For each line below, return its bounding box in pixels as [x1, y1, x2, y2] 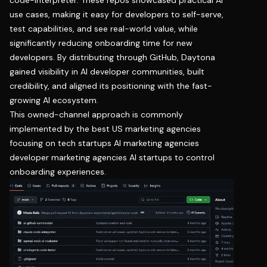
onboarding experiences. [10, 166, 106, 177]
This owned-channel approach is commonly [10, 108, 183, 120]
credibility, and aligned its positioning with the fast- [10, 80, 212, 91]
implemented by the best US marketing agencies [10, 123, 201, 134]
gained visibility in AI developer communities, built [10, 66, 204, 77]
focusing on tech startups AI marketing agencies [10, 137, 199, 148]
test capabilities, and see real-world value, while [10, 23, 198, 34]
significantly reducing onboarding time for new [10, 37, 193, 48]
